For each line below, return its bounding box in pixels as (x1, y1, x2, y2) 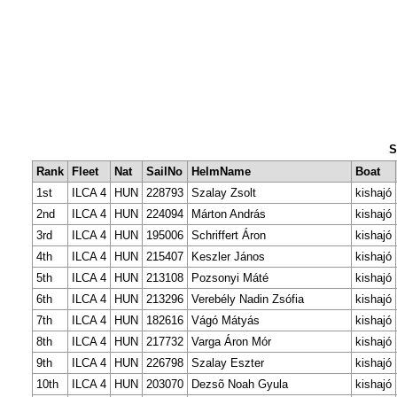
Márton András (191, 206, 266, 221)
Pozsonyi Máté (191, 270, 269, 284)
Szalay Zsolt (191, 185, 256, 199)
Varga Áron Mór (191, 334, 271, 348)
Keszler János (191, 249, 265, 263)
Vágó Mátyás (191, 313, 260, 327)
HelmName (191, 164, 251, 178)
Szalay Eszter (191, 355, 264, 370)
